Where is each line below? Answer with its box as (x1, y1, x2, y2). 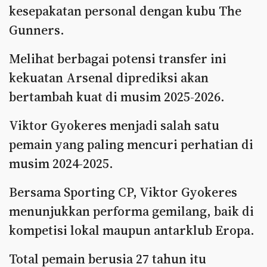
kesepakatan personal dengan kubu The (9, 2, 241, 20)
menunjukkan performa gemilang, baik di (9, 202, 254, 220)
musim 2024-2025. (9, 154, 113, 172)
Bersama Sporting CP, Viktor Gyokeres (9, 183, 237, 201)
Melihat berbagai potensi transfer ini (9, 49, 226, 67)
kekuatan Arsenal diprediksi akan (9, 69, 209, 86)
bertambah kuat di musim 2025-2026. (9, 88, 225, 105)
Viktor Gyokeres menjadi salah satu (9, 116, 219, 134)
